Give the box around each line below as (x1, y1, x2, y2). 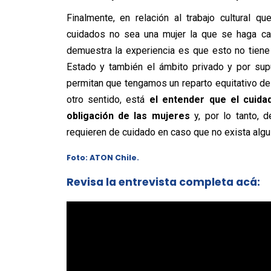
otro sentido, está (66, 94, 149, 105)
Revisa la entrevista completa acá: (66, 175, 260, 189)
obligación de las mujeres (66, 110, 190, 122)
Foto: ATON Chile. (66, 152, 139, 163)
